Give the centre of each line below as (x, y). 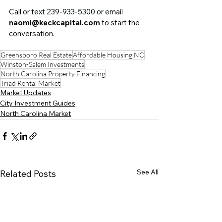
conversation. (32, 34)
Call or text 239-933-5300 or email (67, 12)
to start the (121, 23)
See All (148, 172)
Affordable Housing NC (109, 55)
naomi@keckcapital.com (55, 23)
